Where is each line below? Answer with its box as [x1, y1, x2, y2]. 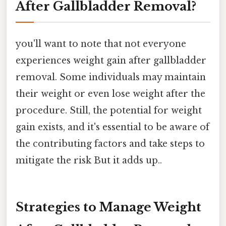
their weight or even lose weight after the [16, 88, 205, 99]
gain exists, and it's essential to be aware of [16, 121, 209, 133]
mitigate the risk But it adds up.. [16, 154, 162, 166]
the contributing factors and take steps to [16, 138, 205, 149]
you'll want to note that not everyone [16, 38, 186, 49]
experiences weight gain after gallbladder [16, 54, 206, 66]
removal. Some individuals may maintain [16, 71, 206, 83]
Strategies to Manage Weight [16, 199, 201, 214]
